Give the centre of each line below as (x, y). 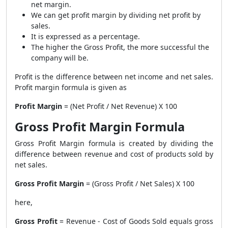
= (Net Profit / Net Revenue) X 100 (120, 106)
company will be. (60, 58)
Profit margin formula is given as (71, 87)
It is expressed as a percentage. (85, 36)
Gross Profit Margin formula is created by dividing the (114, 143)
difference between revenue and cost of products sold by (114, 154)
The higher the (58, 47)
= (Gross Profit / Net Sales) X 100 (139, 183)
